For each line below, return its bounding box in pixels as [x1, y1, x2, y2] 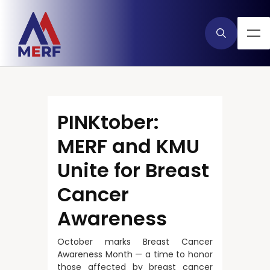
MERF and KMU [57, 133, 199, 160]
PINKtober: [57, 108, 164, 136]
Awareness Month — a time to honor [57, 248, 213, 260]
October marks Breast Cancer [57, 236, 213, 248]
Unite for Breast [57, 157, 209, 184]
